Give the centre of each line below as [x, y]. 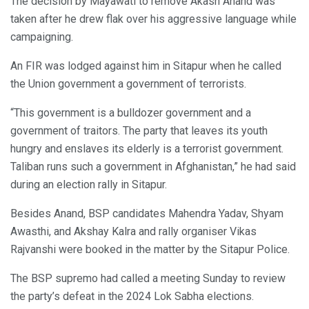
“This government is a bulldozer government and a [131, 112]
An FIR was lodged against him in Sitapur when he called [146, 66]
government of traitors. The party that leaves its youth [139, 130]
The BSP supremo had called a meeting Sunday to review [148, 278]
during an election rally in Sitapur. [89, 184]
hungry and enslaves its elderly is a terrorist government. [147, 148]
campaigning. [42, 37]
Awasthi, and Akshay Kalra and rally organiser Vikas [133, 231]
